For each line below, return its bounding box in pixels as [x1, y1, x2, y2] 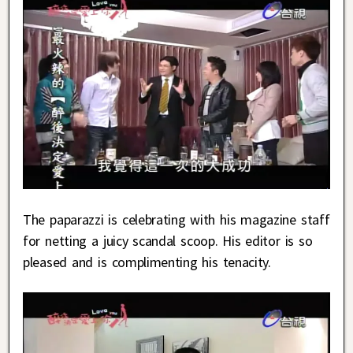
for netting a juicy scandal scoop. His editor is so [23, 231, 313, 250]
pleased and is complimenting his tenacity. [23, 252, 271, 271]
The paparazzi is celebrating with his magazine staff [23, 210, 330, 229]
